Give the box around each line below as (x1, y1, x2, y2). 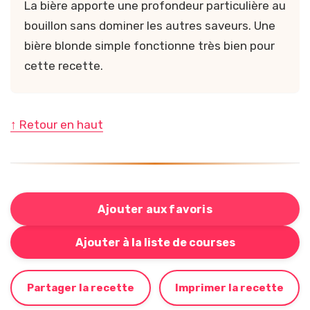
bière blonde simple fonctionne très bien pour (24, 39, 275, 53)
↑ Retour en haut (10, 118, 103, 132)
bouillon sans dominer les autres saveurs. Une (24, 19, 275, 33)
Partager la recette (27, 282, 134, 295)
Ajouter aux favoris (98, 202, 212, 216)
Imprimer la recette (175, 282, 284, 295)
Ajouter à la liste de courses (75, 235, 235, 249)
